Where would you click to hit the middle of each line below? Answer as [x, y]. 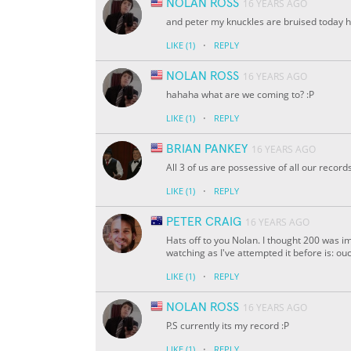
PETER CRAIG [204, 222]
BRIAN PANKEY [207, 149]
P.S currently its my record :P [228, 326]
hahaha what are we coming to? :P [240, 95]
